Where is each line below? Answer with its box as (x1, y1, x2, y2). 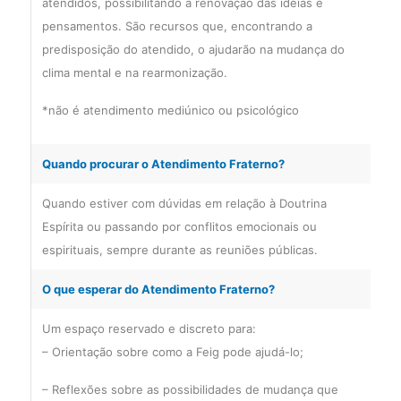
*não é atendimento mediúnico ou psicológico (41, 103, 299, 117)
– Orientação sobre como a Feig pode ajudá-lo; (41, 345, 303, 359)
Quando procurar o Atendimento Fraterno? (41, 157, 285, 171)
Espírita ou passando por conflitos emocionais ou (41, 219, 317, 234)
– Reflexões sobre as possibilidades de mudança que (41, 382, 338, 397)
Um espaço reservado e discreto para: (41, 321, 256, 336)
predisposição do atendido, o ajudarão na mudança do (41, 42, 345, 56)
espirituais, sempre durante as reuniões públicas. (41, 243, 318, 257)
